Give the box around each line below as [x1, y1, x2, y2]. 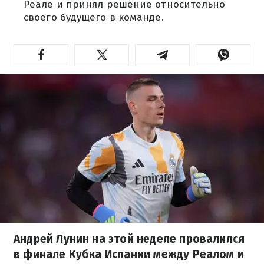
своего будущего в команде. [24, 11, 164, 24]
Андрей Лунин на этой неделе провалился [14, 232, 245, 246]
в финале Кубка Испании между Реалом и [14, 247, 245, 261]
